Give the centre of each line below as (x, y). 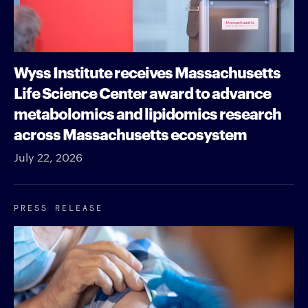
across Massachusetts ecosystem (130, 133)
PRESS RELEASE (58, 207)
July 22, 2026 (48, 157)
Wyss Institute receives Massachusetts (147, 71)
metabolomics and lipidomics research (147, 113)
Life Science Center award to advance (142, 92)
